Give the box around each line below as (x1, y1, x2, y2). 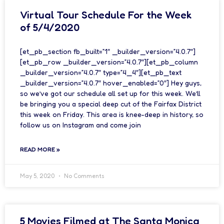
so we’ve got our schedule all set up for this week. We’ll (20, 89, 200, 97)
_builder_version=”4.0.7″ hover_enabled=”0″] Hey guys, (20, 78, 201, 87)
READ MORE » (20, 145, 60, 153)
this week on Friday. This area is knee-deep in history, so (20, 110, 203, 118)
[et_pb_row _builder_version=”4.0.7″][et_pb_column (20, 57, 198, 66)
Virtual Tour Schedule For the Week (20, 8, 191, 21)
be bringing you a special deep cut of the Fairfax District (20, 99, 201, 108)
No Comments (62, 172, 104, 179)
